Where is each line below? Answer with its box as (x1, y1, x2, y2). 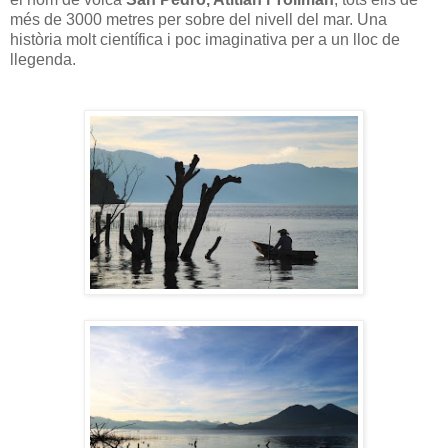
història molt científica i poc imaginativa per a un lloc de (10, 30, 400, 48)
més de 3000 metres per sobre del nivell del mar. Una (10, 10, 387, 28)
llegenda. (10, 50, 76, 68)
